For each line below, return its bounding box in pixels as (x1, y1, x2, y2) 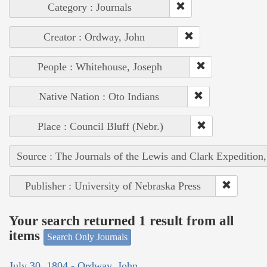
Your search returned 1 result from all (9, 213, 234, 229)
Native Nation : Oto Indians (38, 90, 159, 103)
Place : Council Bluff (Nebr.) (37, 120, 163, 132)
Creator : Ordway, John (43, 30, 145, 43)
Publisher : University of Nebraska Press (24, 179, 201, 192)
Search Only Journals (47, 231, 128, 242)
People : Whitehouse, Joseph (38, 60, 162, 73)
